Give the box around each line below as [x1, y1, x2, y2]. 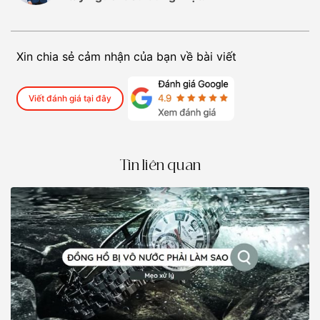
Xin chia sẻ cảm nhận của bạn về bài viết [16, 49, 236, 64]
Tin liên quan [119, 159, 201, 173]
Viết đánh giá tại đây [29, 92, 111, 104]
